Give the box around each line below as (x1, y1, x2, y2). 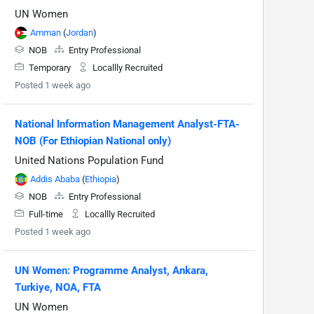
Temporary (27, 62, 73, 73)
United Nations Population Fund (15, 153, 163, 167)
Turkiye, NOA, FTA (15, 280, 101, 294)
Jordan (66, 27, 93, 38)
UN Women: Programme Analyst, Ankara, (15, 264, 208, 277)
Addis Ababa (30, 173, 80, 184)
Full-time (27, 208, 65, 219)
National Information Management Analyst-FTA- (15, 117, 240, 130)
